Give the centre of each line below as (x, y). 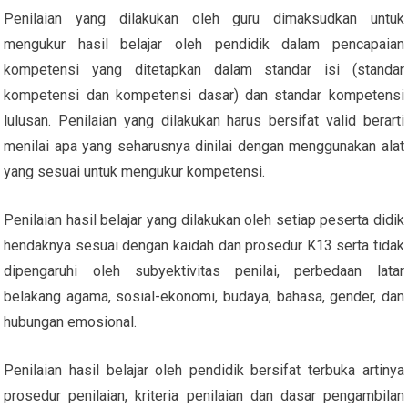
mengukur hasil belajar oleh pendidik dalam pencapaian (204, 44)
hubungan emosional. (71, 321)
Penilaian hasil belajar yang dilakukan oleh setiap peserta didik (204, 219)
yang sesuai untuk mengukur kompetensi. (135, 171)
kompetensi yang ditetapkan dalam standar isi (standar (204, 69)
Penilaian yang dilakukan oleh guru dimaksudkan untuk (204, 18)
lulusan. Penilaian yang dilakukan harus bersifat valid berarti (204, 120)
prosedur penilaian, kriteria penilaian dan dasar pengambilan (204, 395)
